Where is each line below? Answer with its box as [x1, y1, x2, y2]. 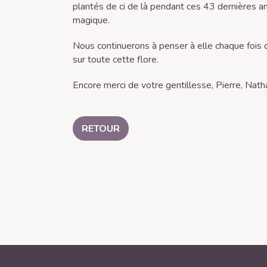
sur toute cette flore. [73, 53, 159, 66]
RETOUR [82, 122, 120, 135]
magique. [73, 14, 110, 27]
